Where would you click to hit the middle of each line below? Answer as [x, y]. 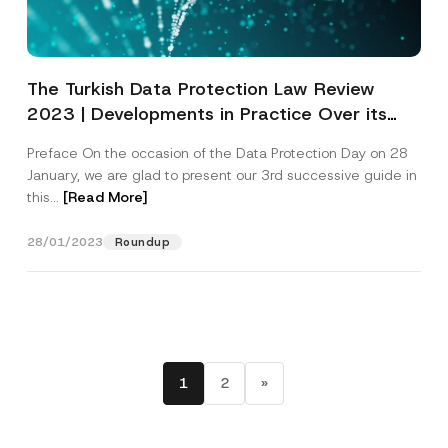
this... [44, 197]
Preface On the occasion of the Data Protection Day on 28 [217, 153]
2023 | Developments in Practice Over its [58, 114]
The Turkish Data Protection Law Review [200, 89]
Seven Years [78, 139]
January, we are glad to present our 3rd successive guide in [221, 175]
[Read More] [105, 197]
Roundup [142, 242]
